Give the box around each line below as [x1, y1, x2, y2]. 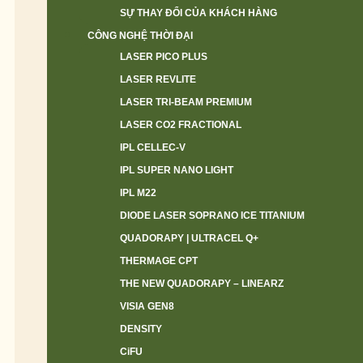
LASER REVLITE [120, 74, 196, 85]
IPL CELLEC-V [120, 142, 186, 153]
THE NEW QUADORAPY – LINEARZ [120, 278, 284, 289]
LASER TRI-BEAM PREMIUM [120, 96, 252, 108]
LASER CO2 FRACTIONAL [120, 119, 241, 130]
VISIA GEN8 [120, 301, 174, 312]
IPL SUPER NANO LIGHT [120, 164, 233, 176]
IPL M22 [120, 187, 156, 199]
